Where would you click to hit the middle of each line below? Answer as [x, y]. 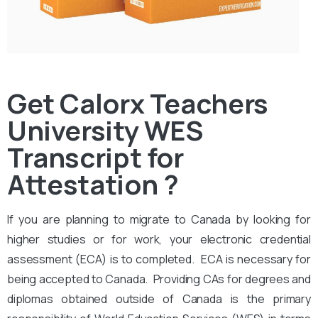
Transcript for [95, 157]
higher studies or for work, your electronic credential [159, 239]
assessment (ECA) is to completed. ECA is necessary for [159, 259]
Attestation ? [93, 183]
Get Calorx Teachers [138, 103]
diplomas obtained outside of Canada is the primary [159, 298]
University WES [105, 130]
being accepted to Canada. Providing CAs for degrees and [159, 279]
